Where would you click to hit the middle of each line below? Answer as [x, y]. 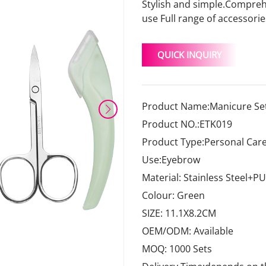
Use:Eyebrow [171, 160]
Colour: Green [173, 195]
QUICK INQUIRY [189, 55]
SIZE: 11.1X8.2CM [179, 213]
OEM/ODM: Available [188, 231]
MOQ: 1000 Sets [177, 249]
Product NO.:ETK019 [187, 124]
